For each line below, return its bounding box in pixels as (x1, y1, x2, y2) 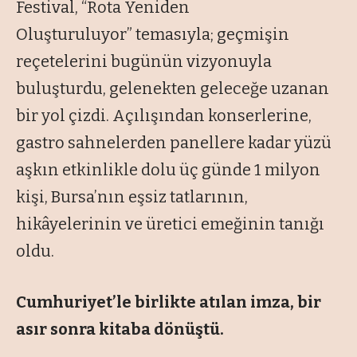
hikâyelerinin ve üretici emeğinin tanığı (16, 214, 324, 234)
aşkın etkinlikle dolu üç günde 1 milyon (16, 160, 320, 180)
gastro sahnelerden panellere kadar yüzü (16, 133, 331, 153)
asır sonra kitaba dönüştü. (16, 320, 224, 339)
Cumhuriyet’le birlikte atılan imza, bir (16, 292, 321, 312)
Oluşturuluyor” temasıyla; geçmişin (16, 25, 289, 45)
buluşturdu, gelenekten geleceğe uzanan (16, 79, 329, 99)
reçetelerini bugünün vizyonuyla (16, 52, 272, 72)
